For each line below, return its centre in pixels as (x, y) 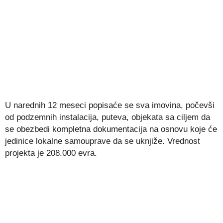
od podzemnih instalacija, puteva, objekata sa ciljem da (108, 117)
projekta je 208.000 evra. (51, 153)
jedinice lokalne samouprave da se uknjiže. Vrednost (103, 141)
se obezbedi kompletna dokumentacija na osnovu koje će (111, 129)
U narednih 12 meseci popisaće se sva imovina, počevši (110, 105)
